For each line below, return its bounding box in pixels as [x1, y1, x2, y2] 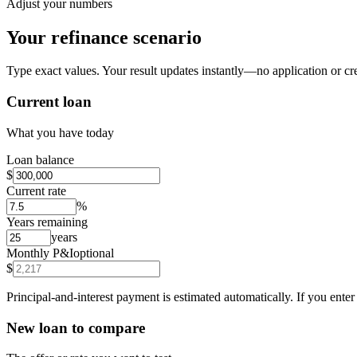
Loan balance [6, 152, 74, 167]
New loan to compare [6, 319, 145, 336]
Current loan [6, 93, 92, 111]
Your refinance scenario [6, 26, 202, 48]
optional [73, 245, 114, 260]
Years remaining [6, 214, 88, 229]
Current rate [6, 183, 66, 198]
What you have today [6, 125, 114, 139]
